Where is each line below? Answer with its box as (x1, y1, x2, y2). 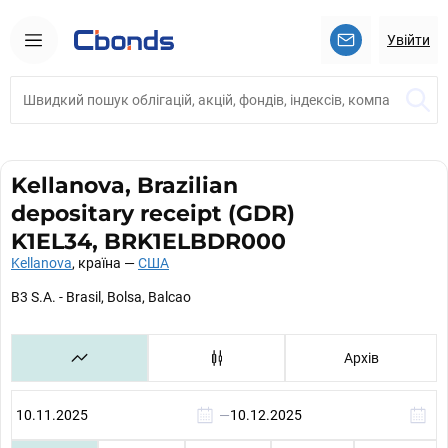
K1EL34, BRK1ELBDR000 (11, 228, 286, 254)
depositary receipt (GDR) (11, 200, 295, 226)
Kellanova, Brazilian (11, 172, 238, 198)
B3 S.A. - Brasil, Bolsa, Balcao (11, 289, 191, 305)
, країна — (72, 255, 138, 271)
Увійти (387, 32, 430, 48)
